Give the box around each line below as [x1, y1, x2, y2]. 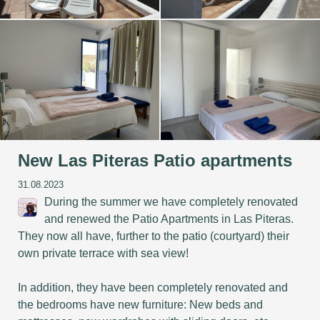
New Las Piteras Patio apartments [18, 150, 292, 170]
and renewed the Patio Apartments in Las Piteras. [44, 212, 294, 225]
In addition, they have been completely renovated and [18, 281, 288, 294]
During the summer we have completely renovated [44, 195, 298, 208]
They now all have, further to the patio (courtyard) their [18, 229, 289, 242]
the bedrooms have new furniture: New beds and [18, 298, 263, 311]
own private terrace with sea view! [18, 246, 189, 259]
